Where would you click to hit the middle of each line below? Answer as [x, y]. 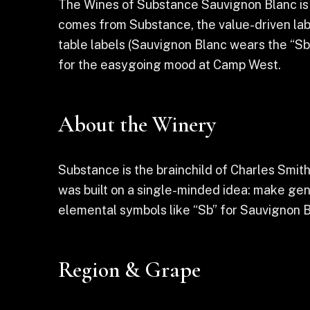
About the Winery [137, 124]
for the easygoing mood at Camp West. [170, 65]
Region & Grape [129, 270]
